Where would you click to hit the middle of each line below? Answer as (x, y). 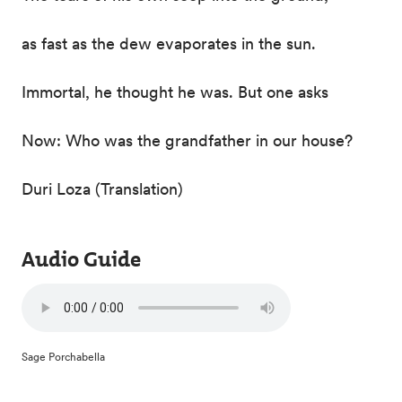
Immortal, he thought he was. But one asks (177, 92)
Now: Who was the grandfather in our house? (187, 140)
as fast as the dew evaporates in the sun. (169, 44)
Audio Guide (81, 259)
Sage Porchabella (63, 357)
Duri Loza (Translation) (102, 189)
